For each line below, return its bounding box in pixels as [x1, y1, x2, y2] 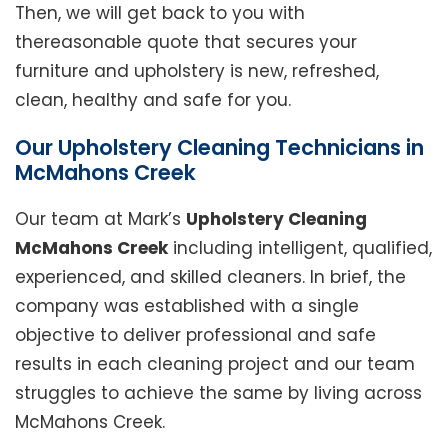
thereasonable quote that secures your [15, 30, 357, 55]
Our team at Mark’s [15, 207, 186, 232]
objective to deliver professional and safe [15, 323, 376, 348]
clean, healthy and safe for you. [15, 88, 291, 113]
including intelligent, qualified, [168, 236, 432, 261]
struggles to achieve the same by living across [15, 381, 422, 406]
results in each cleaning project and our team [15, 352, 415, 377]
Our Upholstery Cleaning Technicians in [15, 133, 424, 163]
